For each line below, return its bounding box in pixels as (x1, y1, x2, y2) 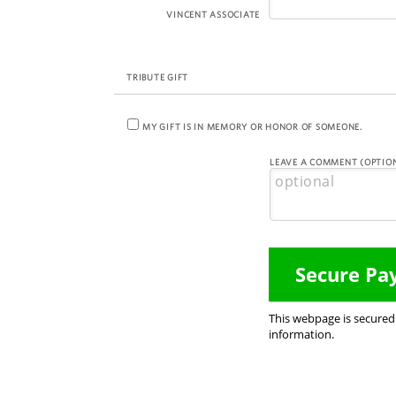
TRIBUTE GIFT (126, 71, 188, 83)
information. (269, 325, 334, 342)
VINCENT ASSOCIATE (166, 8, 260, 20)
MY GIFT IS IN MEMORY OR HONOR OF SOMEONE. (142, 120, 362, 133)
